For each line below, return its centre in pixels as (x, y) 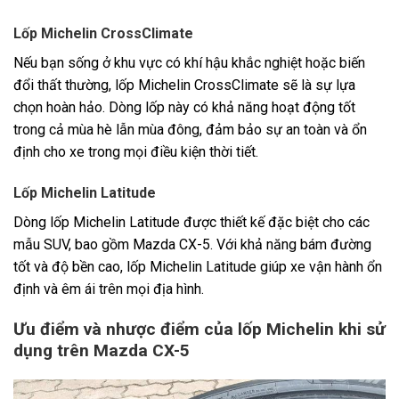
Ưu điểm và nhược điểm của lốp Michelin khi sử (199, 330)
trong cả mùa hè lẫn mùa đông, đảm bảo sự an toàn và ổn (190, 130)
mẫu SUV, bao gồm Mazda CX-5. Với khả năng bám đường (192, 245)
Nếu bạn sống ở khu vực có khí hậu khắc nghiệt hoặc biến (189, 63)
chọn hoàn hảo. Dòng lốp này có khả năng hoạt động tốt (184, 108)
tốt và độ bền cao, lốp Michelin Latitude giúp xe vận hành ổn (198, 267)
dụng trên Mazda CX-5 (102, 351)
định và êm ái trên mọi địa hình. (109, 289)
